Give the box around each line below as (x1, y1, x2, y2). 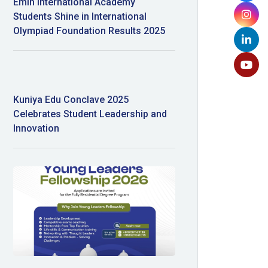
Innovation (13, 123, 60, 135)
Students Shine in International (13, 11, 147, 23)
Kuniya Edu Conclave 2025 (13, 94, 129, 106)
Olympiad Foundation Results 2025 (13, 25, 166, 37)
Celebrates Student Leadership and (13, 108, 167, 120)
